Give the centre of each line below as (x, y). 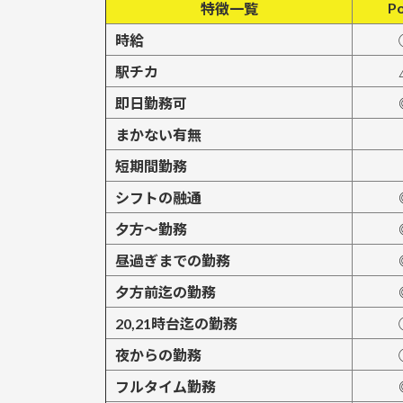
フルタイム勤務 (166, 387)
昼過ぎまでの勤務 (173, 261)
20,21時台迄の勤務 (176, 324)
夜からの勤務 (158, 355)
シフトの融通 (158, 198)
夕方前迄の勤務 (166, 292)
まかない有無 (158, 135)
